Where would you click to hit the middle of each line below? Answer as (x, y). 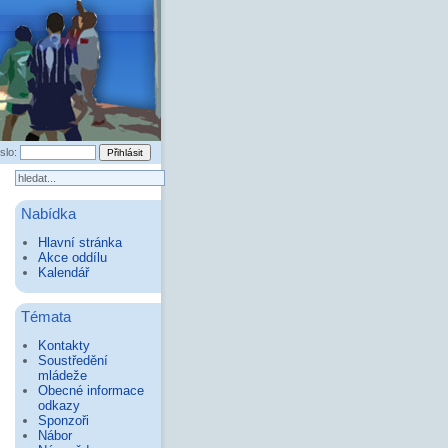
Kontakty (63, 346)
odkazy (58, 406)
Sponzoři (63, 421)
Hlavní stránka (79, 243)
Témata (45, 317)
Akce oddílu (72, 258)
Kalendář (63, 273)
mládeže (62, 376)
